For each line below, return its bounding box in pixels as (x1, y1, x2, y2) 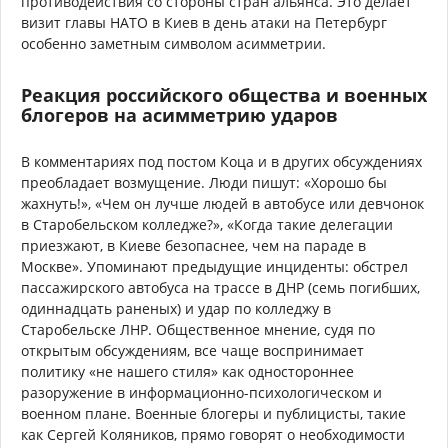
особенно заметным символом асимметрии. (21, 33, 326, 53)
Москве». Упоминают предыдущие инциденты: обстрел (21, 256, 408, 276)
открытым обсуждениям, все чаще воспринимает (21, 340, 364, 360)
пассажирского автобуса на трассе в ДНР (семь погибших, (21, 277, 420, 297)
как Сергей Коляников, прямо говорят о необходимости (21, 424, 405, 444)
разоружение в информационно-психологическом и (21, 382, 382, 402)
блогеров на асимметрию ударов (21, 102, 338, 127)
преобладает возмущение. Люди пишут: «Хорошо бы (21, 172, 387, 192)
